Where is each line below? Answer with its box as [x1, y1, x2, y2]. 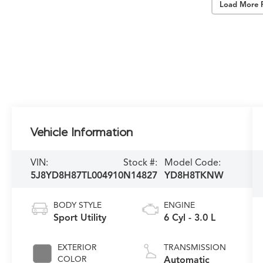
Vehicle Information [31, 125, 133, 139]
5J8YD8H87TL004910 [31, 170, 124, 182]
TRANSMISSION [163, 242, 226, 253]
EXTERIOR [58, 242, 97, 253]
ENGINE [163, 200, 195, 211]
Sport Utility [53, 212, 107, 224]
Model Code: [164, 157, 221, 169]
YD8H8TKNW [164, 170, 224, 182]
